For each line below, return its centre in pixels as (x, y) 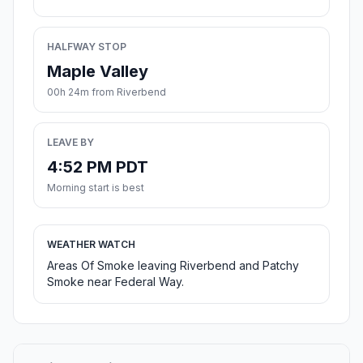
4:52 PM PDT (98, 167)
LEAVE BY (70, 143)
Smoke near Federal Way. (115, 282)
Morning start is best (96, 188)
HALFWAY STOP (87, 47)
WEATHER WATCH (91, 245)
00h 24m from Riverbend (107, 92)
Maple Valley (98, 72)
